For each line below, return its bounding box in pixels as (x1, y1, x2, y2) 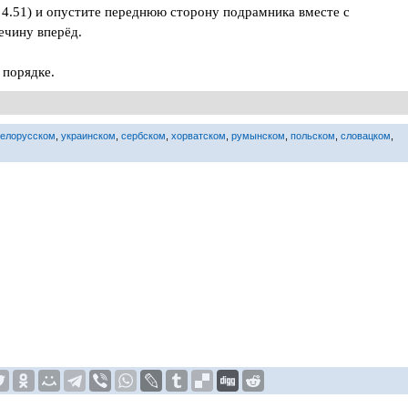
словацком (341, 129, 391, 141)
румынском (231, 129, 285, 141)
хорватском (171, 129, 226, 141)
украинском (61, 129, 116, 141)
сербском (121, 129, 166, 141)
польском (291, 129, 335, 141)
